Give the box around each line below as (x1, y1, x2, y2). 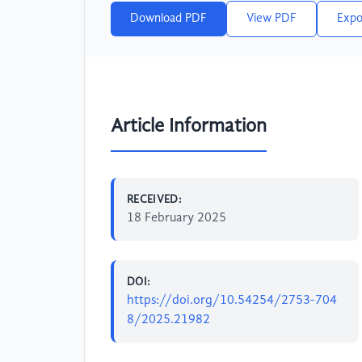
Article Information (111, 116, 267, 137)
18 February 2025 (127, 211, 226, 225)
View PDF (246, 12, 297, 26)
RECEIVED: (127, 193, 183, 205)
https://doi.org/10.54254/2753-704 (127, 293, 337, 307)
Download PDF (130, 12, 207, 26)
